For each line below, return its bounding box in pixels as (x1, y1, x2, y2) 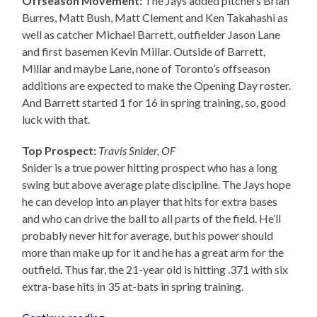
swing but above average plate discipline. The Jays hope (22, 178, 292, 192)
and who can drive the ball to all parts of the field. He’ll (22, 212, 282, 226)
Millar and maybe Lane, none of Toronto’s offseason (22, 62, 271, 76)
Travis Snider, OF (98, 144, 176, 158)
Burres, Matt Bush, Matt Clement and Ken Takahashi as (22, 11, 289, 25)
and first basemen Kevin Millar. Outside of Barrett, (22, 45, 266, 59)
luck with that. (22, 113, 91, 127)
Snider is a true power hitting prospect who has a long (22, 161, 278, 175)
